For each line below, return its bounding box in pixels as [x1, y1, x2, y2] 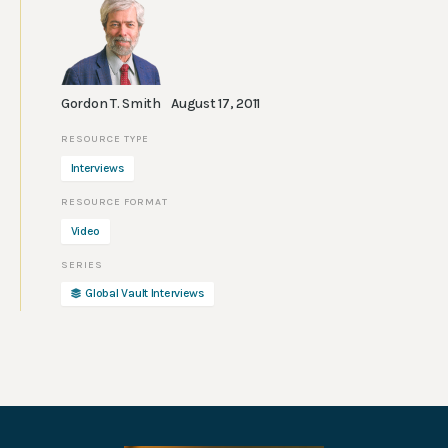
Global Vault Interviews [85, 286, 205, 301]
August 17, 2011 [171, 95, 261, 113]
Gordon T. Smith [61, 95, 161, 113]
